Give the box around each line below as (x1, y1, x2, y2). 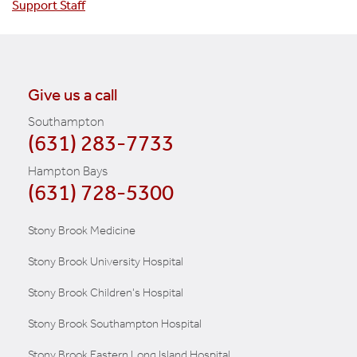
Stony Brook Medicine (28, 223, 135, 237)
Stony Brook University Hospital (28, 254, 183, 269)
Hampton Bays (28, 163, 108, 178)
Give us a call (28, 85, 117, 104)
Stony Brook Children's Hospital (28, 285, 183, 300)
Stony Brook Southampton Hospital (28, 316, 202, 331)
